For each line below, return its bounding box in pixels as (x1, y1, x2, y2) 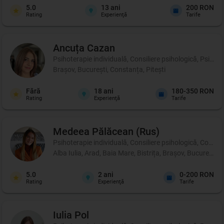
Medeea (53, 125, 89, 137)
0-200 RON (179, 170, 214, 178)
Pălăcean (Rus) (92, 125, 159, 137)
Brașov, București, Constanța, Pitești (53, 65, 165, 73)
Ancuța (53, 41, 84, 54)
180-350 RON (171, 86, 214, 95)
